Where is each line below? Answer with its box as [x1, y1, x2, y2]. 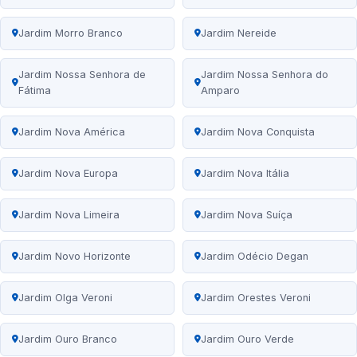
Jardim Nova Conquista [201, 126, 315, 139]
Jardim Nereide [201, 27, 277, 40]
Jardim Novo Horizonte [18, 250, 131, 263]
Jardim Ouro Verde [201, 333, 294, 346]
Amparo [201, 84, 240, 97]
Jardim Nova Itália [201, 167, 289, 180]
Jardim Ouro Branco [18, 333, 117, 346]
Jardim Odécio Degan [201, 250, 308, 263]
